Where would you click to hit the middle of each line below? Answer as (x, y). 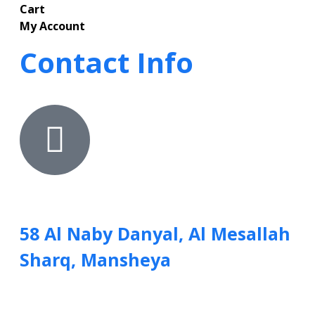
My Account (52, 26)
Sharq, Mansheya (95, 259)
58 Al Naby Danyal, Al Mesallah (155, 233)
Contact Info (107, 63)
